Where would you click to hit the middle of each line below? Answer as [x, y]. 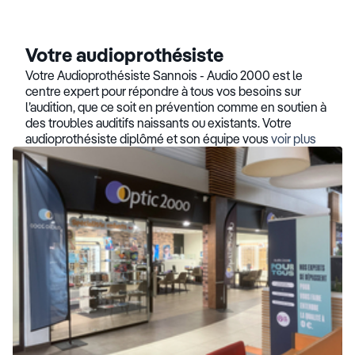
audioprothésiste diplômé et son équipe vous [148, 139]
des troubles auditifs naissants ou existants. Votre [158, 123]
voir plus [294, 139]
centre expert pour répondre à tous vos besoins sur [163, 91]
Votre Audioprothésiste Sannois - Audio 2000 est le [164, 75]
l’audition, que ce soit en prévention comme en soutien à [176, 107]
